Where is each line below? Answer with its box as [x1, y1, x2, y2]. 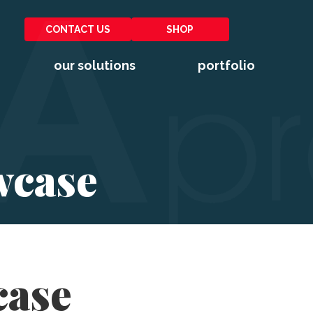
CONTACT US [45, 24, 110, 36]
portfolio [198, 58, 255, 73]
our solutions [54, 58, 136, 73]
